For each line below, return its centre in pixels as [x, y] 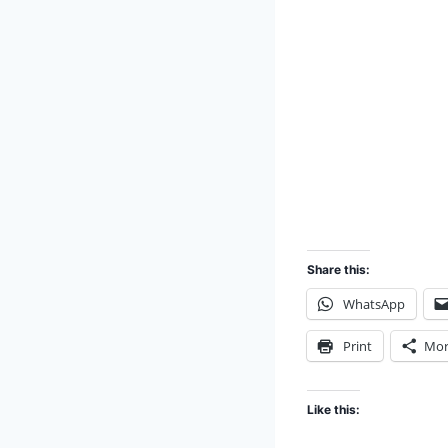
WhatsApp [374, 304]
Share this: [338, 270]
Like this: [333, 410]
